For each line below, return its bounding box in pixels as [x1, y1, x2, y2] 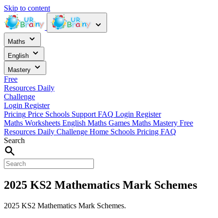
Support [72, 110, 96, 118]
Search [4, 136, 25, 145]
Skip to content [4, 4, 50, 12]
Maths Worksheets [4, 119, 62, 127]
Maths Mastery [132, 119, 180, 127]
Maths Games [88, 119, 132, 127]
